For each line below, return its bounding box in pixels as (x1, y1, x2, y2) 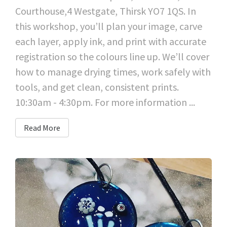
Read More (24, 123, 60, 133)
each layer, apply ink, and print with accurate (15, 35, 206, 48)
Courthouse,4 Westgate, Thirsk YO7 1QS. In (15, 5, 196, 18)
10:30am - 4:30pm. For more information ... (15, 96, 195, 109)
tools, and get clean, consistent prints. (15, 81, 179, 94)
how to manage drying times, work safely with (15, 65, 211, 79)
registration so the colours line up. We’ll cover (15, 50, 209, 63)
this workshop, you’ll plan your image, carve (15, 20, 202, 33)
